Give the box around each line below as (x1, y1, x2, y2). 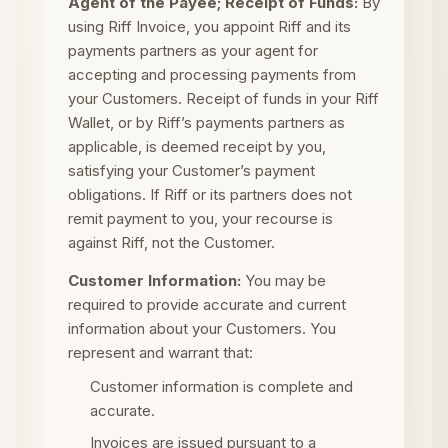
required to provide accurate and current (68, 295, 346, 314)
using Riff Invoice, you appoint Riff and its (68, 17, 351, 36)
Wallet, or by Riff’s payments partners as (68, 113, 345, 132)
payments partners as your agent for (68, 41, 318, 60)
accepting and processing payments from (68, 65, 356, 84)
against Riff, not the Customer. (68, 233, 275, 252)
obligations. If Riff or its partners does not (68, 185, 352, 204)
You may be (241, 271, 326, 290)
